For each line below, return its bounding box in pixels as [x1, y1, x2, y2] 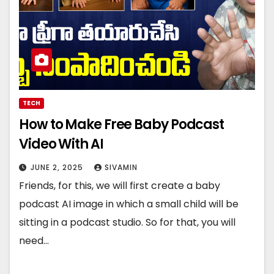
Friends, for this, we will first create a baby [19, 179, 220, 193]
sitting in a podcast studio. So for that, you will [19, 215, 235, 230]
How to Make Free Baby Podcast [19, 115, 224, 135]
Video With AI [19, 135, 103, 154]
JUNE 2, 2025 [31, 162, 86, 173]
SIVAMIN [105, 162, 138, 173]
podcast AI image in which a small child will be [19, 197, 239, 212]
